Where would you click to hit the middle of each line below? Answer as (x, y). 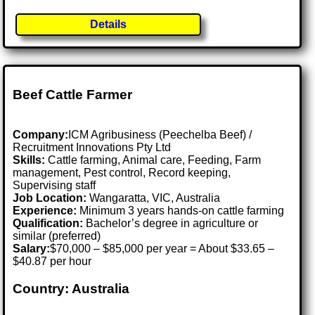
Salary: (32, 249)
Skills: (29, 160)
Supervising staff (54, 186)
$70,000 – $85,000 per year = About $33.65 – (162, 249)
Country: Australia (71, 288)
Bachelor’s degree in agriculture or (171, 224)
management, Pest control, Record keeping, (122, 173)
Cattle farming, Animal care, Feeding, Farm (153, 160)
